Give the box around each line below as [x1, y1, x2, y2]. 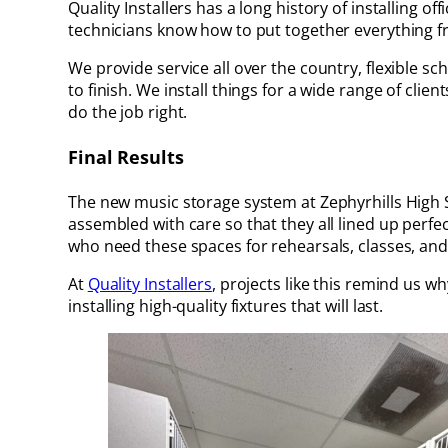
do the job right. [68, 100, 188, 123]
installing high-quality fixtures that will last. [68, 294, 384, 317]
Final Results [68, 144, 184, 169]
